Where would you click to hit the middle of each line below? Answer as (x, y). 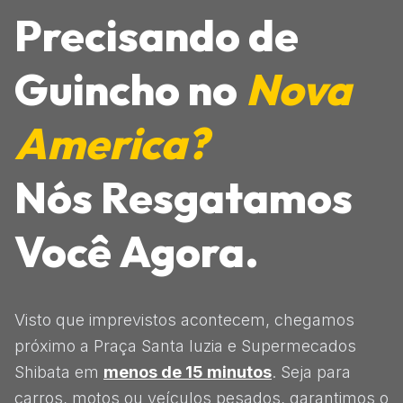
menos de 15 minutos (188, 372)
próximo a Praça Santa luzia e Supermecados (185, 345)
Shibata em (59, 372)
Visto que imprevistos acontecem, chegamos (184, 319)
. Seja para (311, 372)
